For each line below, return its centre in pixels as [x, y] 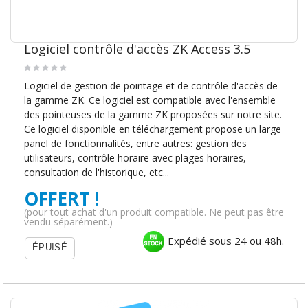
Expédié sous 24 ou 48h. [224, 241]
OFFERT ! [62, 199]
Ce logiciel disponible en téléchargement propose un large [153, 129]
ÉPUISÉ [50, 248]
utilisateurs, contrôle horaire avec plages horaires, [135, 158]
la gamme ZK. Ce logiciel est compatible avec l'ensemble [150, 100]
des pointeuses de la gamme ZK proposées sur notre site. [153, 115]
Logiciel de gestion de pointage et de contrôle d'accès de [151, 86]
